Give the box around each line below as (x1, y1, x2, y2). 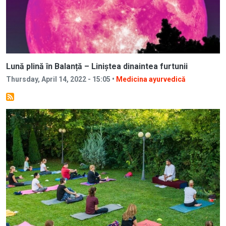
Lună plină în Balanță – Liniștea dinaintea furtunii (6, 61, 188, 71)
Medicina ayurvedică (116, 75, 186, 83)
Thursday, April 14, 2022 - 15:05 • (6, 75, 116, 83)
